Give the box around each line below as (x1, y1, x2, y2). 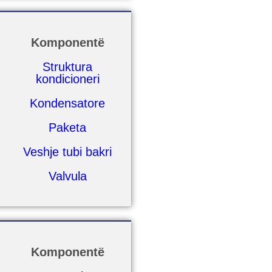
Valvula (48, 169, 87, 183)
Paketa (49, 121, 87, 134)
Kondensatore (30, 97, 106, 110)
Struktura (42, 60, 93, 73)
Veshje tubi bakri (23, 145, 112, 158)
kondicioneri (35, 72, 100, 86)
